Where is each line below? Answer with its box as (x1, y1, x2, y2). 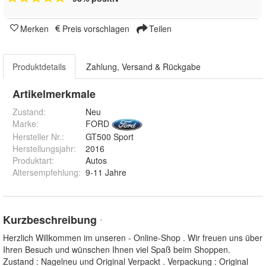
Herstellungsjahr (12, 142, 74, 154)
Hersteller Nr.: (12, 130, 64, 142)
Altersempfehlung (12, 166, 78, 178)
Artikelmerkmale (12, 85, 96, 102)
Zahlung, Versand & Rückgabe (86, 60, 201, 72)
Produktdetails (12, 60, 66, 72)
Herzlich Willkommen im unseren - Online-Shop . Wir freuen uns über (3, 231, 262, 243)
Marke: (12, 117, 39, 129)
